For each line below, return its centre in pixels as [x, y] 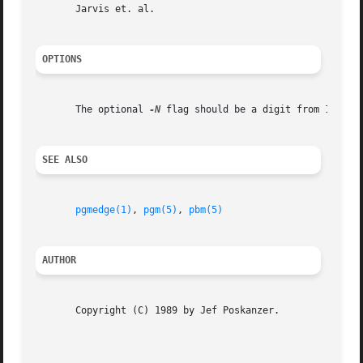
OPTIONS [62, 60]
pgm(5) [161, 210]
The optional [93, 110]
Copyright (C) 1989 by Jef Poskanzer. [158, 311]
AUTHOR [60, 261]
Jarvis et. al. [96, 9]
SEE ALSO [65, 160]
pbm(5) [206, 210]
